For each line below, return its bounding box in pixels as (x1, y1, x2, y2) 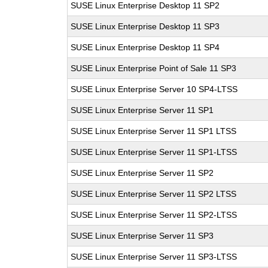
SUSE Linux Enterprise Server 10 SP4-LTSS (71, 84, 238, 94)
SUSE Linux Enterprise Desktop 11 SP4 (71, 42, 220, 52)
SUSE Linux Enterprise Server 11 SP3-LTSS (71, 252, 237, 261)
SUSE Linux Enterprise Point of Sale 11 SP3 (71, 63, 237, 73)
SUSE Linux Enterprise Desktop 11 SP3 (71, 22, 220, 31)
